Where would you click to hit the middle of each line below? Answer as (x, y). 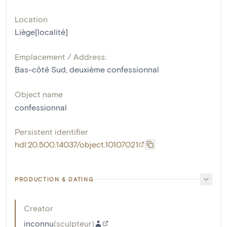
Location (31, 19)
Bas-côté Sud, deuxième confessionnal (87, 69)
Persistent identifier (51, 131)
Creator (39, 208)
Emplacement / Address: (61, 56)
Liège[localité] (41, 31)
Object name (39, 94)
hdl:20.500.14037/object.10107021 (77, 144)
